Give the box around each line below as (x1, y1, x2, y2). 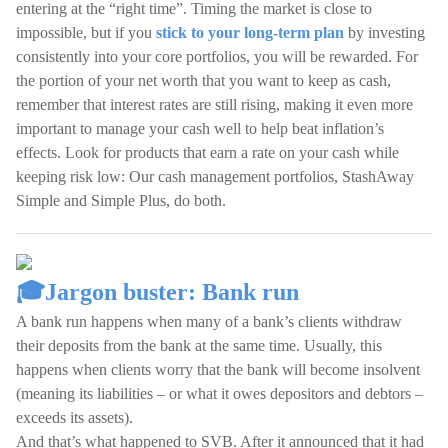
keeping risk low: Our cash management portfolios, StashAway (16, 168, 414, 185)
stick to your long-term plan (156, 24, 344, 41)
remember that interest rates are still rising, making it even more (16, 96, 413, 113)
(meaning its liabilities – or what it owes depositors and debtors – (16, 385, 423, 402)
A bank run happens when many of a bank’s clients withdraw (16, 313, 402, 330)
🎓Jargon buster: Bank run (16, 279, 299, 305)
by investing (344, 24, 425, 41)
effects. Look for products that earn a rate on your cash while (16, 144, 399, 161)
